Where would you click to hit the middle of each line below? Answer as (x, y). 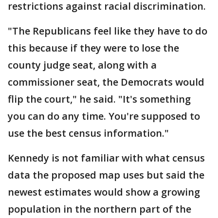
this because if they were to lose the (93, 48)
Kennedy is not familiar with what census (106, 158)
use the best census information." (88, 133)
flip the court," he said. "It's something (99, 99)
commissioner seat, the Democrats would (106, 82)
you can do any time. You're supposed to (104, 116)
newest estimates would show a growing (104, 192)
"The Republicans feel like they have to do (108, 31)
